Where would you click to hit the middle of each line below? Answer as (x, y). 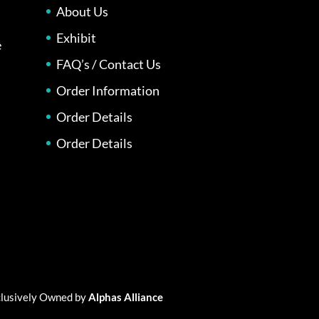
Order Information (108, 90)
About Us (82, 11)
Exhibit (76, 37)
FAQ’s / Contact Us (108, 64)
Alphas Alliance (126, 297)
